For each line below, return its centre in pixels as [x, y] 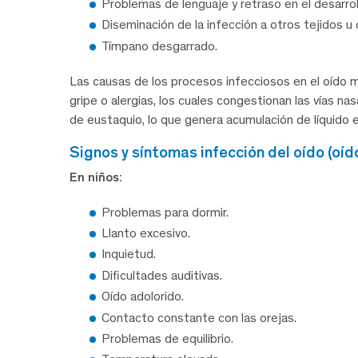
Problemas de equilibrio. [167, 338]
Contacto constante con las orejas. [199, 317]
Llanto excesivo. [146, 233]
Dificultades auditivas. [162, 275]
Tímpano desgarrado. [159, 46]
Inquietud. [129, 254]
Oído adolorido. [143, 296]
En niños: [96, 177]
